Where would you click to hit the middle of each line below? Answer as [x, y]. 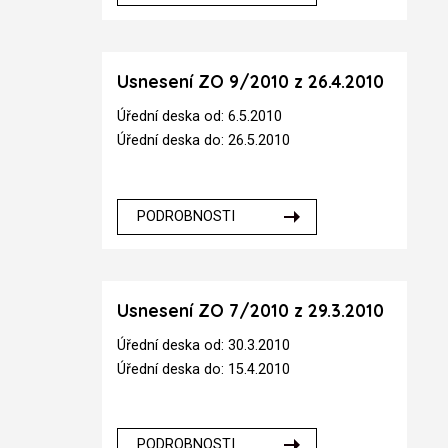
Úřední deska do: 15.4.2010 [204, 369]
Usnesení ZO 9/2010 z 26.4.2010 [251, 82]
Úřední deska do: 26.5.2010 [204, 140]
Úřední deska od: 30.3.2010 [204, 345]
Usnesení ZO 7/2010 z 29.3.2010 [251, 310]
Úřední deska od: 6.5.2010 [200, 116]
